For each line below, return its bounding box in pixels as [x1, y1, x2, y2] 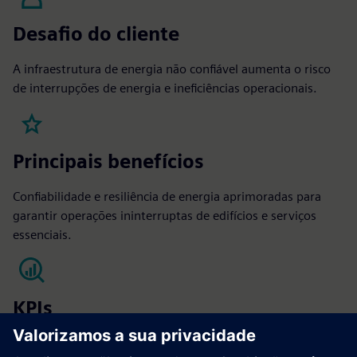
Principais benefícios [13, 150, 204, 174]
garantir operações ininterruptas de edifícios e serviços [13, 208, 316, 224]
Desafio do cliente [13, 22, 179, 46]
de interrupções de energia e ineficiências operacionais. [13, 80, 317, 96]
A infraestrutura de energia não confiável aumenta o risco [13, 61, 331, 77]
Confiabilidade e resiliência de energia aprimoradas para [13, 189, 321, 205]
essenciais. [13, 227, 72, 243]
